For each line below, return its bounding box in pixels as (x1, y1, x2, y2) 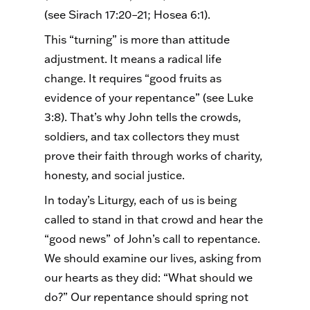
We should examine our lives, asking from (44, 251, 262, 266)
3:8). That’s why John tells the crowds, (44, 110, 241, 125)
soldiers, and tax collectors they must (44, 129, 239, 144)
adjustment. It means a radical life (44, 52, 221, 66)
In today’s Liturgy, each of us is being (44, 193, 237, 208)
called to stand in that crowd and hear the (44, 212, 263, 227)
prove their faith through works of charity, (44, 149, 262, 163)
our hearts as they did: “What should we (44, 271, 253, 285)
